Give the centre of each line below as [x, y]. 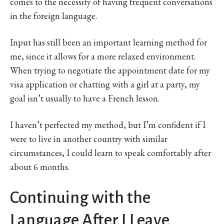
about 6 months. [40, 167]
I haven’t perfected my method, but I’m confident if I [108, 125]
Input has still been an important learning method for [108, 42]
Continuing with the [80, 198]
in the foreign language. [53, 16]
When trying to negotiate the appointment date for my [110, 70]
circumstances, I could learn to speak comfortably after [110, 153]
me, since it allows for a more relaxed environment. [103, 56]
